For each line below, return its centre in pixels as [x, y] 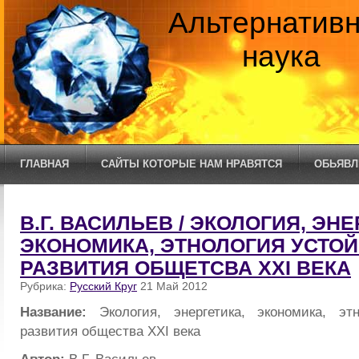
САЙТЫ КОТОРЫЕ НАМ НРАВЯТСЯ [192, 164]
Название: [60, 311]
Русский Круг [103, 286]
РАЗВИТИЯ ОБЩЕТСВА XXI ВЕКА [186, 268]
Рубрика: [45, 286]
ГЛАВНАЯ [44, 164]
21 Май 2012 [172, 286]
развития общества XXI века [110, 331]
